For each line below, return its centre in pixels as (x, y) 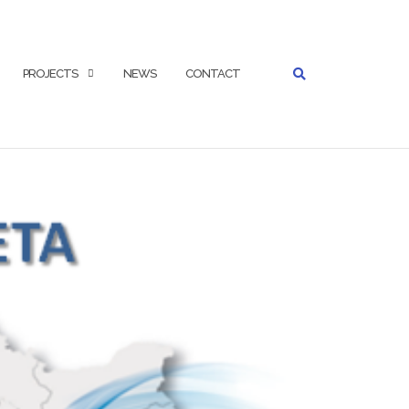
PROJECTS (50, 73)
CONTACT (213, 73)
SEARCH (273, 8)
